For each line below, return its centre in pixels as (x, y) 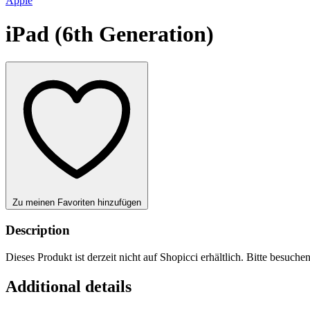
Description (38, 230)
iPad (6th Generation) (110, 34)
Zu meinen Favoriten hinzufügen (77, 203)
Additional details (69, 286)
